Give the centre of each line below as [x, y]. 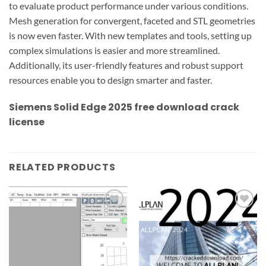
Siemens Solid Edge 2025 [71, 107]
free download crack [186, 107]
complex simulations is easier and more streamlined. [114, 50]
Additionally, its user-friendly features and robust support [126, 65]
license [27, 122]
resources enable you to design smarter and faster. [110, 80]
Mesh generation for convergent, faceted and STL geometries [132, 21]
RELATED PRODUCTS [62, 167]
